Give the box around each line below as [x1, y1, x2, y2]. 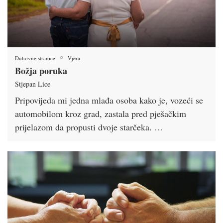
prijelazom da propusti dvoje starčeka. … [15, 120, 163, 133]
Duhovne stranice [15, 54, 55, 62]
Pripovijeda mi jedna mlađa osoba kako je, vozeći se [15, 94, 203, 106]
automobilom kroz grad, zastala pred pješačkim [15, 107, 186, 119]
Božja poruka [15, 64, 67, 77]
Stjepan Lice [15, 79, 50, 89]
